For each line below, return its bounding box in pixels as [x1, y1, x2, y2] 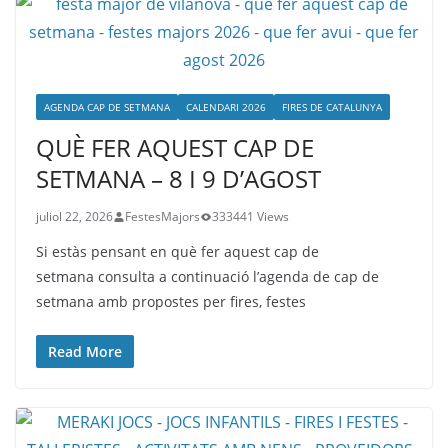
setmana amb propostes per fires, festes [36, 292, 306, 311]
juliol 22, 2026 [36, 208, 113, 225]
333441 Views [212, 208, 289, 225]
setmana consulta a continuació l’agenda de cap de [36, 267, 379, 286]
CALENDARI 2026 [186, 100, 266, 114]
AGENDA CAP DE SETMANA [44, 100, 170, 114]
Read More [48, 342, 122, 361]
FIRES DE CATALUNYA [282, 100, 382, 114]
